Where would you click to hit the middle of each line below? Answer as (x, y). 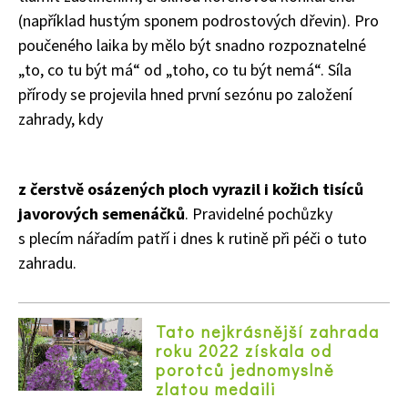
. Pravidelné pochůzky (259, 213)
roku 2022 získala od (244, 350)
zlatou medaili (216, 388)
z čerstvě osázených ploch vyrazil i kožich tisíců (191, 189)
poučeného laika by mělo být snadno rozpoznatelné (192, 45)
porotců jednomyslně (245, 369)
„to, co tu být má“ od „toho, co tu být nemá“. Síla (185, 69)
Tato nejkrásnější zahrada (268, 331)
